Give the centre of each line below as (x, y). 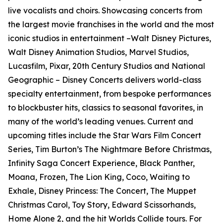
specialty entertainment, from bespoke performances (110, 94)
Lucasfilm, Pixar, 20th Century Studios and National (107, 66)
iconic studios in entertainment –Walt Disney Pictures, (110, 38)
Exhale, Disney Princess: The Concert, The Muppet (102, 191)
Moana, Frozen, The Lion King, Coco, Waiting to (99, 177)
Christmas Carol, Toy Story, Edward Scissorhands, (102, 205)
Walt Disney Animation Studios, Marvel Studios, (98, 52)
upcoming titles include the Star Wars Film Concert (105, 136)
